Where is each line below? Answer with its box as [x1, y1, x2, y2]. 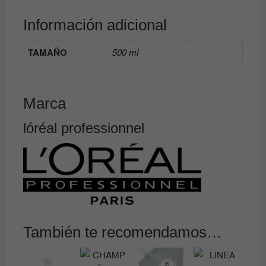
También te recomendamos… [23, 223, 222, 241]
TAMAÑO [27, 45, 67, 59]
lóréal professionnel [23, 119, 144, 136]
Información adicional [23, 15, 167, 34]
